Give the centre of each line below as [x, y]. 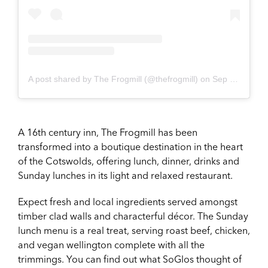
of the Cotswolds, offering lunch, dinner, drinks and [129, 161]
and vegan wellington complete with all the [111, 245]
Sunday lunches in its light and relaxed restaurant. [125, 176]
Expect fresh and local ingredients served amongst [128, 202]
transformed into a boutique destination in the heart [130, 147]
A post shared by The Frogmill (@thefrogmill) [113, 79]
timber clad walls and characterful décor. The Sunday [133, 216]
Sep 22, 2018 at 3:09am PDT [221, 79]
